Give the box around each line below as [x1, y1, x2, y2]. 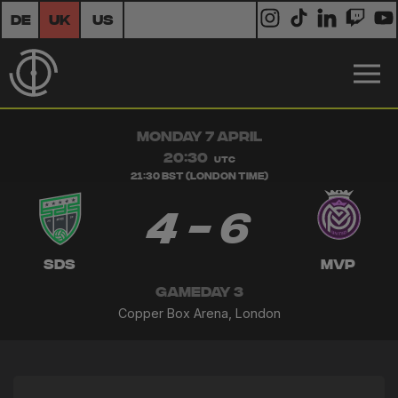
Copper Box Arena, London [117, 306, 281, 321]
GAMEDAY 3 [155, 283, 243, 302]
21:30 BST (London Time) [130, 171, 268, 183]
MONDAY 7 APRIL [136, 128, 262, 147]
